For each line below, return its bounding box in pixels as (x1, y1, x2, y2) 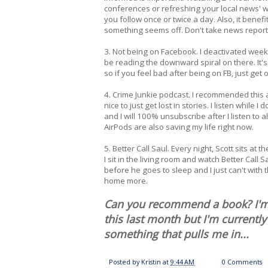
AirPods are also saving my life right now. (104, 121, 254, 133)
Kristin (141, 257, 161, 267)
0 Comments (222, 257, 263, 267)
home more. (104, 175, 148, 187)
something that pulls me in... (104, 227, 249, 242)
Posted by (109, 257, 141, 267)
